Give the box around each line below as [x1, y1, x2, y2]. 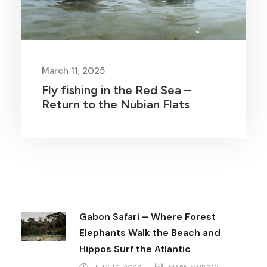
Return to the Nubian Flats [42, 97, 190, 112]
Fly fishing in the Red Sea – [42, 83, 191, 98]
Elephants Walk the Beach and [79, 226, 221, 240]
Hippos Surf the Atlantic [79, 243, 191, 256]
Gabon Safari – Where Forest [79, 210, 216, 223]
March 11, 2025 [42, 65, 105, 77]
